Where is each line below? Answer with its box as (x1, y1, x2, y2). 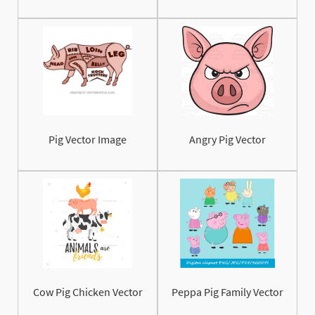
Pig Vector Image (49, 132, 127, 147)
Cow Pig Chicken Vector (32, 284, 143, 299)
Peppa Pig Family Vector (172, 284, 283, 299)
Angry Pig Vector (189, 132, 266, 147)
